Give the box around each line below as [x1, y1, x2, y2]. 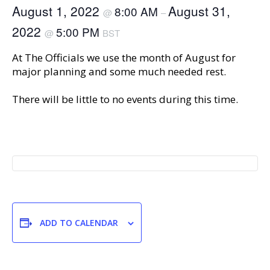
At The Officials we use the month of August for [12, 51, 236, 64]
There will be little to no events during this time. [12, 92, 238, 106]
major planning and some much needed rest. [12, 64, 226, 78]
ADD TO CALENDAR [40, 217, 118, 228]
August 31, [168, 2, 230, 20]
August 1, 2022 [12, 2, 103, 20]
